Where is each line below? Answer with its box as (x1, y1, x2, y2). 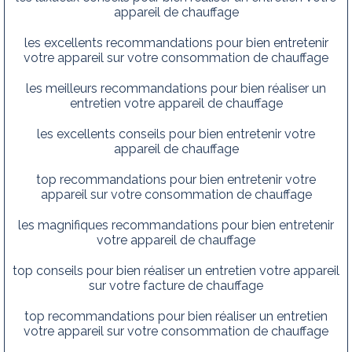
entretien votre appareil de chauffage (69, 95, 283, 111)
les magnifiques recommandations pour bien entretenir (18, 217, 334, 233)
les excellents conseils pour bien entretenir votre (37, 126, 315, 141)
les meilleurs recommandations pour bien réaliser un (26, 80, 326, 96)
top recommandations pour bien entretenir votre (36, 171, 316, 187)
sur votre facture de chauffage (89, 277, 263, 293)
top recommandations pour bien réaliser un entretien (24, 308, 328, 324)
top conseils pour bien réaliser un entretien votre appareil (13, 262, 339, 278)
